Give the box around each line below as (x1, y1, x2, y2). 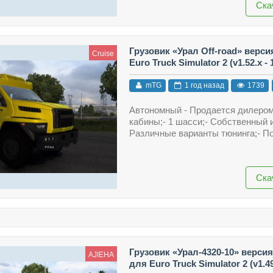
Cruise (91, 49, 114, 58)
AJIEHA (88, 250, 114, 259)
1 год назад (182, 81, 224, 90)
